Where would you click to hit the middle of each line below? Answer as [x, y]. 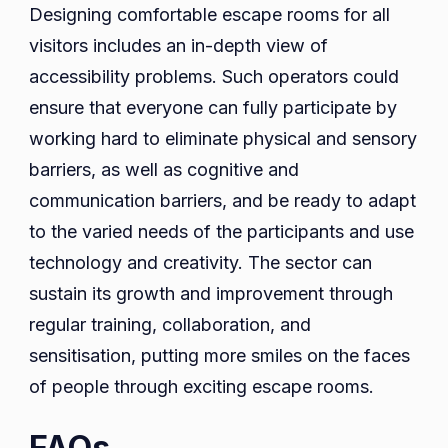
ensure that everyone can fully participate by [213, 108]
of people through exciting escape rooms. [201, 387]
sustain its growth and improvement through [211, 294]
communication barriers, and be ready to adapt [222, 201]
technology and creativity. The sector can [200, 263]
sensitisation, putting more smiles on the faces [219, 356]
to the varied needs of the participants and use [221, 232]
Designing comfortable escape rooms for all [209, 15]
